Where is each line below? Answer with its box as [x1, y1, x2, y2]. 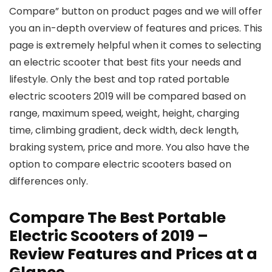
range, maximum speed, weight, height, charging [9, 106, 239, 120]
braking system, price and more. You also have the [9, 140, 250, 154]
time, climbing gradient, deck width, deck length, [9, 123, 239, 137]
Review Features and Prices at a [9, 243, 257, 265]
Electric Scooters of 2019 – [9, 225, 208, 246]
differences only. [9, 174, 88, 188]
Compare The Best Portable [9, 207, 226, 228]
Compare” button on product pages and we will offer [9, 4, 262, 18]
